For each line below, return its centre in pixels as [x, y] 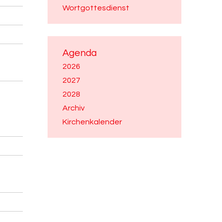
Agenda [80, 53]
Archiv [74, 108]
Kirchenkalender [92, 122]
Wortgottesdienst [96, 8]
